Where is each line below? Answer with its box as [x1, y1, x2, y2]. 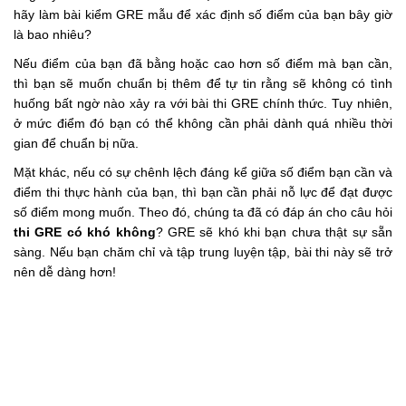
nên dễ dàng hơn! [14, 264, 116, 279]
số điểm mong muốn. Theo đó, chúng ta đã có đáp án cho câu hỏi [14, 204, 392, 219]
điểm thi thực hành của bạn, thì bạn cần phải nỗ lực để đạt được [14, 184, 392, 199]
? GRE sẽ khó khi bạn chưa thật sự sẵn [155, 224, 393, 239]
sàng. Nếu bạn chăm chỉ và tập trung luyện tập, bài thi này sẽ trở [14, 244, 392, 259]
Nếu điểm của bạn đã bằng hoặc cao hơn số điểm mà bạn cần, [14, 55, 392, 71]
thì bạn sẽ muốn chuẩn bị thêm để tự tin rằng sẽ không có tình [14, 75, 392, 91]
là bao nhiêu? [14, 26, 92, 42]
